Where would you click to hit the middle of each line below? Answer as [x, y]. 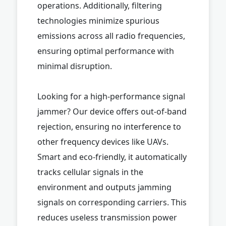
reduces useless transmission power [107, 217]
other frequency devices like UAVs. [103, 142]
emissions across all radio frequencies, [111, 36]
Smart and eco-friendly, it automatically [112, 157]
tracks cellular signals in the [90, 172]
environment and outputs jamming [104, 187]
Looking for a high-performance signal [111, 96]
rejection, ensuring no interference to [109, 126]
